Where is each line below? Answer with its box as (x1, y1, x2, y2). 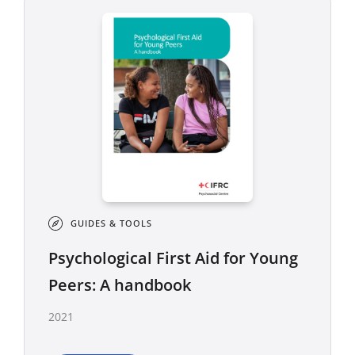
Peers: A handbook (48, 273, 191, 296)
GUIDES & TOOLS (71, 216, 152, 229)
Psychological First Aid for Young (48, 246, 298, 269)
